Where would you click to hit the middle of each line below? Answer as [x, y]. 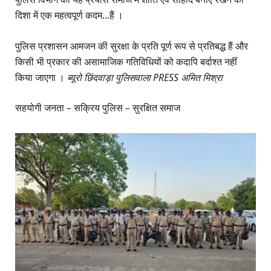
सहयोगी [28, 107]
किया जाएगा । [41, 77]
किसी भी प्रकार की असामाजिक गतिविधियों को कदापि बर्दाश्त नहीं [126, 61]
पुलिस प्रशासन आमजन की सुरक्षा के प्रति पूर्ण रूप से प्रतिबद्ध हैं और [132, 46]
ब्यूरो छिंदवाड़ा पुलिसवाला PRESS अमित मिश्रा [145, 77]
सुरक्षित [145, 107]
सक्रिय [87, 107]
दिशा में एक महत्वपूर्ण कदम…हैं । [69, 15]
